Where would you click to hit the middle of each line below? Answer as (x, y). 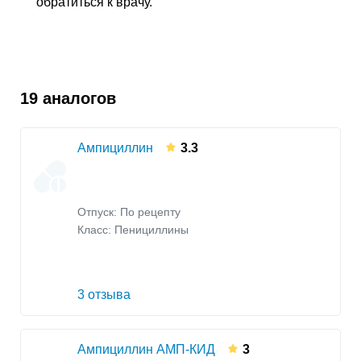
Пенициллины (151, 230)
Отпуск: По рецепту (129, 213)
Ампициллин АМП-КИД (146, 349)
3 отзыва (104, 294)
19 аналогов (68, 98)
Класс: (96, 230)
